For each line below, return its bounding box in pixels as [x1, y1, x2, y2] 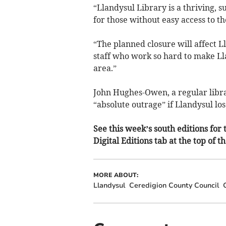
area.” [93, 63, 117, 74]
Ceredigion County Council [129, 181, 219, 191]
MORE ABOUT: [93, 171, 138, 180]
